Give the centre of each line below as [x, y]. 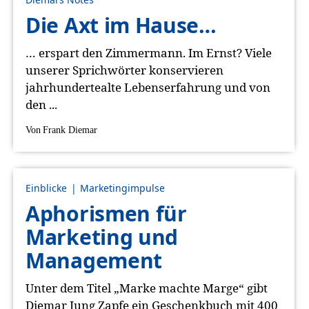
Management [94, 260]
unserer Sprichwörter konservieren [124, 70]
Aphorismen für [106, 213]
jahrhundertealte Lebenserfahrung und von [148, 87]
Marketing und [102, 237]
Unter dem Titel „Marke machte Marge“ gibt [147, 288]
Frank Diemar [70, 130]
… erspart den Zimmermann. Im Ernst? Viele [149, 53]
